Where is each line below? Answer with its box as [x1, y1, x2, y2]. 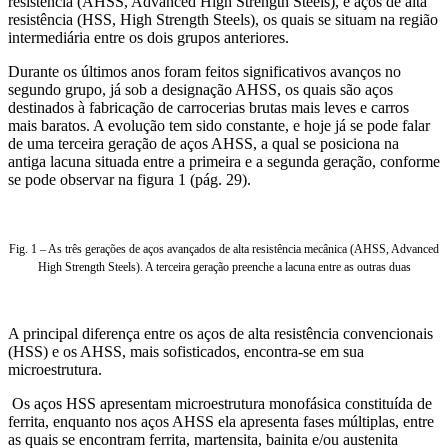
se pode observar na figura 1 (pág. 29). [8, 170, 251, 188]
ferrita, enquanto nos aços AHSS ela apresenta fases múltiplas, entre [8, 412, 434, 430]
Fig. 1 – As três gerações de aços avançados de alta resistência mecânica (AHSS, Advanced [9, 241, 439, 256]
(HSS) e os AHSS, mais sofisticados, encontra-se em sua [8, 342, 364, 360]
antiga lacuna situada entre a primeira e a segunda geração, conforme [8, 152, 440, 170]
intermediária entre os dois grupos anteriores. [8, 28, 289, 46]
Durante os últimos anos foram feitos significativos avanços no [8, 62, 401, 80]
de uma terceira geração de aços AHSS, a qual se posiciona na [8, 134, 399, 152]
